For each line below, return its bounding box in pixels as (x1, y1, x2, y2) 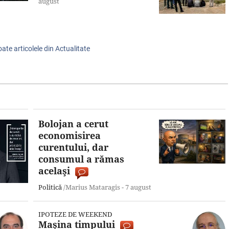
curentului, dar (38, 141, 108, 153)
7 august (125, 182, 151, 192)
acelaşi (38, 164, 70, 177)
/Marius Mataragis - (62, 182, 125, 192)
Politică (38, 182, 62, 192)
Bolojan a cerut (38, 117, 108, 130)
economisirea (38, 129, 101, 142)
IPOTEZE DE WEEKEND (38, 210, 112, 219)
